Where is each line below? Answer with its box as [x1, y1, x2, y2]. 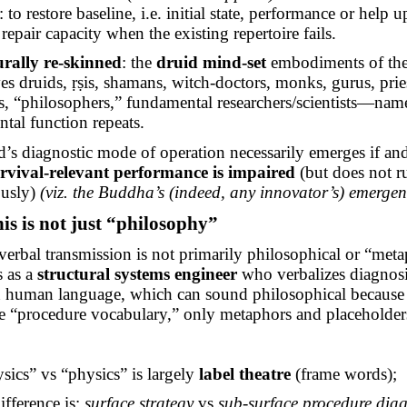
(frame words [291, 363, 388, 383]
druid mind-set [156, 53, 267, 73]
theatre [234, 363, 292, 383]
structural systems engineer [36, 264, 237, 284]
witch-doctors [172, 73, 267, 93]
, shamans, [94, 73, 173, 93]
